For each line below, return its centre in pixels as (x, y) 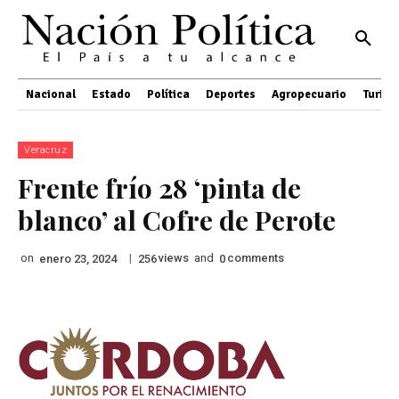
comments (256, 258)
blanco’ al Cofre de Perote (177, 220)
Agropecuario (309, 94)
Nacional (51, 94)
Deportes (231, 94)
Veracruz (45, 150)
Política (168, 94)
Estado (111, 94)
